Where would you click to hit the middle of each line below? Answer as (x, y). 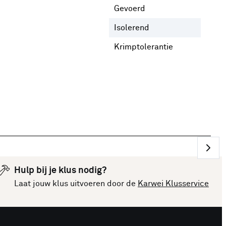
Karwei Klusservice (173, 184)
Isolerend (132, 28)
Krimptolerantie (144, 47)
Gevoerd (130, 9)
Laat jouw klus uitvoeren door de (76, 184)
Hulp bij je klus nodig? (60, 171)
